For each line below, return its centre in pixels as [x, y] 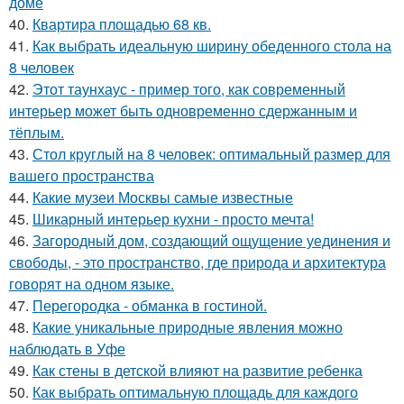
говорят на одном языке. [92, 283]
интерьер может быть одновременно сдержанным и [183, 110]
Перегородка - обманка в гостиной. [150, 305]
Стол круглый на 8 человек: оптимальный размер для [211, 153]
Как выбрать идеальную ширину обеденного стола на [212, 45]
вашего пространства [82, 175]
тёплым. [37, 132]
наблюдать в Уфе [67, 348]
